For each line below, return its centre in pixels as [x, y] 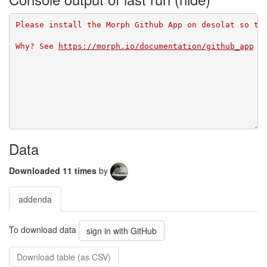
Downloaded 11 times [54, 170]
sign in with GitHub [122, 231]
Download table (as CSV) [64, 257]
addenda [35, 199]
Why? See [37, 46]
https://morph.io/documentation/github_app [156, 46]
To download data [44, 229]
